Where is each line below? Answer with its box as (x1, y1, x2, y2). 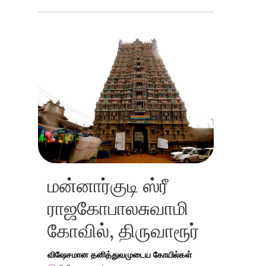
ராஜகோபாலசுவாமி (47, 195, 189, 220)
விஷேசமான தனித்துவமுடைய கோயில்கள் (47, 248, 192, 260)
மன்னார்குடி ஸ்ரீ (47, 173, 168, 198)
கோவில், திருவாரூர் (47, 218, 199, 243)
